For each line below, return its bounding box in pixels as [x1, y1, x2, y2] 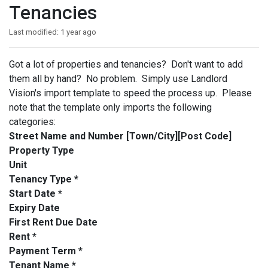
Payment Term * [9, 245, 83, 257]
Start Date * [9, 188, 62, 199]
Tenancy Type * [9, 173, 78, 185]
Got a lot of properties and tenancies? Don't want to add [9, 59, 243, 70]
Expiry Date [9, 202, 60, 214]
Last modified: [9, 28, 60, 36]
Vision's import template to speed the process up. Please [9, 87, 252, 99]
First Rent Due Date [9, 217, 98, 228]
